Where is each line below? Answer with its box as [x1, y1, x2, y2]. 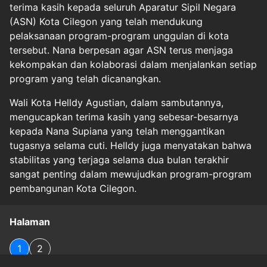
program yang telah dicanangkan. [10, 72, 161, 85]
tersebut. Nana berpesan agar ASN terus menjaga [10, 44, 233, 56]
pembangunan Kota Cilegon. [10, 182, 136, 194]
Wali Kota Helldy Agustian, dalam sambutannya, [10, 96, 223, 108]
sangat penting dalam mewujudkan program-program [10, 167, 252, 180]
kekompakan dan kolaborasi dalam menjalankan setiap [10, 58, 257, 70]
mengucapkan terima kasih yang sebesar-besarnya [10, 110, 238, 123]
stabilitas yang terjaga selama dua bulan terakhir [10, 153, 229, 166]
